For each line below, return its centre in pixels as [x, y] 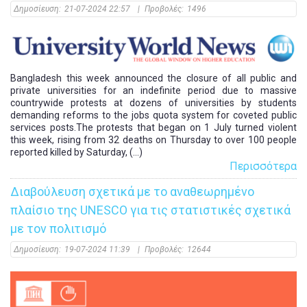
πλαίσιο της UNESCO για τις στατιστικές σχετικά [150, 210]
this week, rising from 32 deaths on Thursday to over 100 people [153, 139]
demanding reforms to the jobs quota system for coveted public [153, 115]
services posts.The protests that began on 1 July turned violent [153, 127]
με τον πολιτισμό [58, 228]
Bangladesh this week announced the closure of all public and [153, 78]
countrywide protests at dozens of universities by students [153, 102]
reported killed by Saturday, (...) [76, 152]
